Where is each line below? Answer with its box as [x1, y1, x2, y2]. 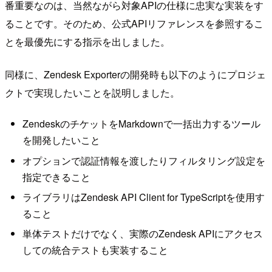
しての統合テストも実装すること [22, 243, 168, 257]
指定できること [22, 169, 90, 184]
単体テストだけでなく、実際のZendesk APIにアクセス [22, 226, 263, 241]
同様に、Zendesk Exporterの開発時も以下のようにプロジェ [5, 67, 266, 81]
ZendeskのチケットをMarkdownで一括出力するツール [22, 117, 260, 131]
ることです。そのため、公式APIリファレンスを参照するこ [5, 16, 263, 30]
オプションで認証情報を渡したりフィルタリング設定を [22, 153, 265, 168]
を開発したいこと [22, 133, 100, 148]
